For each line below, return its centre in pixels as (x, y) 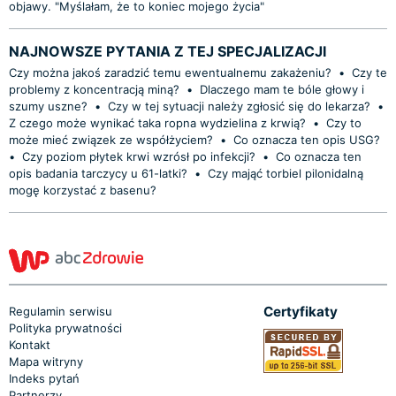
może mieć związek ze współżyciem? (111, 139)
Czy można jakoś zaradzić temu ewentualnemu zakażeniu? (172, 72)
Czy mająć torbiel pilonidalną (286, 173)
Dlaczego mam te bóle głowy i (282, 89)
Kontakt (30, 344)
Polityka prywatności (65, 327)
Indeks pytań (44, 378)
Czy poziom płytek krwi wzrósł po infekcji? (141, 156)
